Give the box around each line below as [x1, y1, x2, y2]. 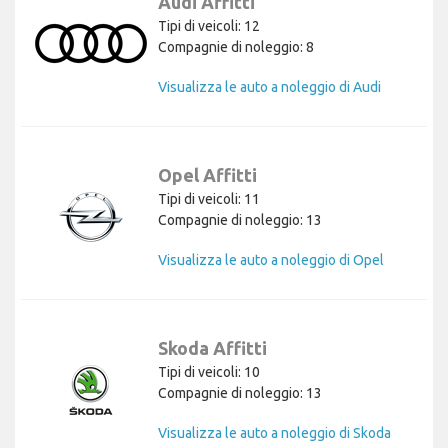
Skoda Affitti [158, 337, 267, 358]
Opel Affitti [158, 164, 257, 185]
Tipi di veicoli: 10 [158, 363, 260, 380]
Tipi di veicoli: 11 [158, 190, 260, 207]
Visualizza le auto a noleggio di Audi [158, 78, 381, 95]
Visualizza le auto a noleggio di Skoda [158, 424, 391, 441]
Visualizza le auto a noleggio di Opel [158, 251, 384, 268]
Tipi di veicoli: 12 [158, 17, 260, 34]
